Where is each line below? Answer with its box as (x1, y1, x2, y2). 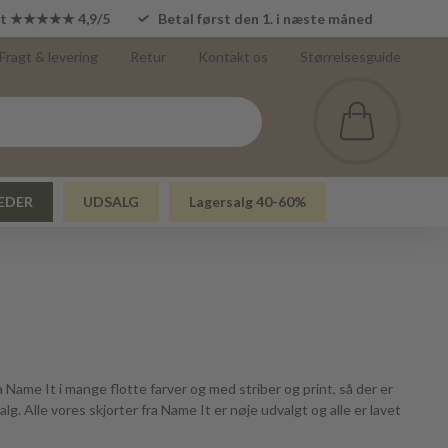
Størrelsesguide (300, 48, 401, 65)
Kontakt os (198, 48, 268, 65)
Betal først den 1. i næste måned (158, 10, 374, 27)
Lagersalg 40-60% (189, 193, 306, 210)
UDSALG (83, 193, 139, 210)
